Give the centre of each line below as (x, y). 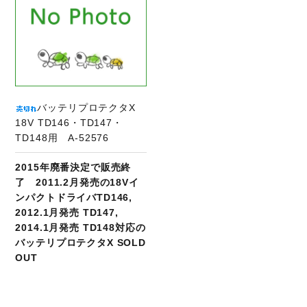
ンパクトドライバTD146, (74, 197)
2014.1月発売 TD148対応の (81, 227)
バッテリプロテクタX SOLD (81, 242)
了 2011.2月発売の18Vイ (77, 182)
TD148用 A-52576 (62, 137)
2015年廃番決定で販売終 (73, 167)
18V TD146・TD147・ (69, 122)
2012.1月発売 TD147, (67, 212)
